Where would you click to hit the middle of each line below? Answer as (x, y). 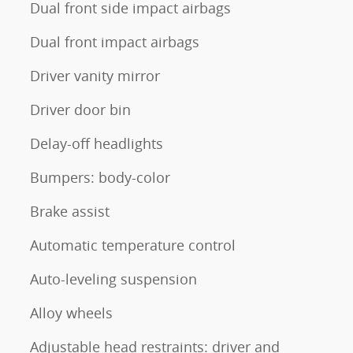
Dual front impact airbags (115, 41)
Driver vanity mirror (95, 75)
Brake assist (70, 211)
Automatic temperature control (133, 245)
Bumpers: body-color (100, 177)
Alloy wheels (71, 312)
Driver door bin (80, 109)
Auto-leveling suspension (113, 279)
